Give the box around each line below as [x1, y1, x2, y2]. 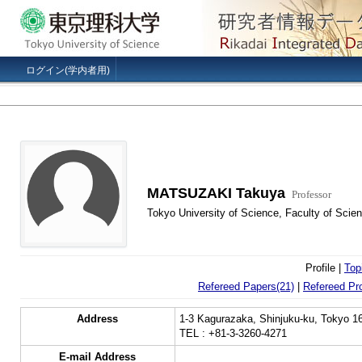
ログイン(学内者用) [26, 65, 110, 76]
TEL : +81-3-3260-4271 [179, 327, 287, 339]
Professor [291, 188, 331, 200]
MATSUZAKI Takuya [146, 185, 285, 201]
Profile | [305, 262, 344, 274]
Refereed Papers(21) [198, 280, 294, 293]
